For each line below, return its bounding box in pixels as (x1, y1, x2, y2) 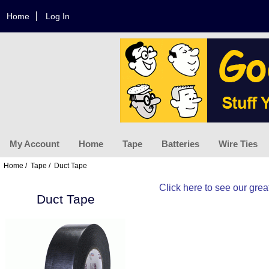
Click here (159, 182, 202, 193)
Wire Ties (219, 138, 258, 149)
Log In (46, 11, 70, 21)
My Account (10, 138, 59, 149)
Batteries (162, 138, 199, 149)
